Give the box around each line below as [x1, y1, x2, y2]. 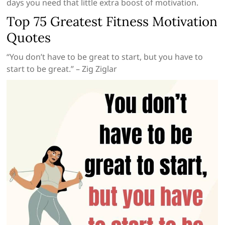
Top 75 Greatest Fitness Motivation [7, 13, 218, 30]
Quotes [7, 29, 51, 46]
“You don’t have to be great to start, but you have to [7, 51, 203, 63]
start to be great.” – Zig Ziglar [7, 63, 118, 75]
